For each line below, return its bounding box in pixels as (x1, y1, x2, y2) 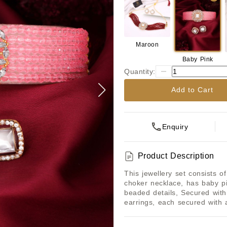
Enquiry (162, 123, 188, 131)
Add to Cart (171, 86, 214, 94)
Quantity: (124, 67, 156, 76)
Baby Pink (182, 55, 213, 63)
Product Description (137, 152, 214, 161)
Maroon (136, 41, 159, 49)
